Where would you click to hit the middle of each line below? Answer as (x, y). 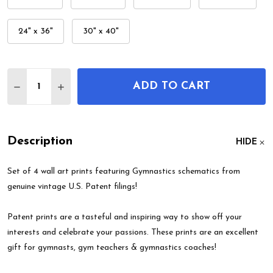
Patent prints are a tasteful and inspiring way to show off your (125, 218)
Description (40, 142)
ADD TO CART (172, 87)
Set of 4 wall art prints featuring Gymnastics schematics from (124, 172)
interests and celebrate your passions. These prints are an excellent (133, 233)
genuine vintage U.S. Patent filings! (72, 187)
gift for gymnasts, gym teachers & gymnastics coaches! (112, 248)
